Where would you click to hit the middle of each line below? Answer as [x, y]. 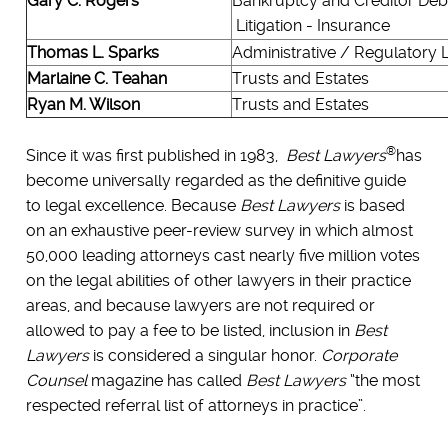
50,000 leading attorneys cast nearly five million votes [222, 255]
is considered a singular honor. [204, 355]
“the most [382, 380]
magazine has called [166, 380]
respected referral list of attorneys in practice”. [195, 405]
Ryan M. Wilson [83, 104]
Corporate [358, 355]
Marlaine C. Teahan [96, 78]
